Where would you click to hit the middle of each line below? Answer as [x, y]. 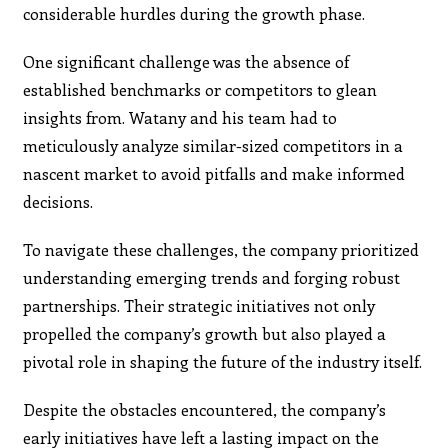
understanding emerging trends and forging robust [212, 277]
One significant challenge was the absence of [186, 61]
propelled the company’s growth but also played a [205, 333]
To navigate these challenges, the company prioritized [221, 249]
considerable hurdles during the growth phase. [194, 13]
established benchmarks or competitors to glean [200, 89]
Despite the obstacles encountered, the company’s [205, 409]
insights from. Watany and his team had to [180, 117]
